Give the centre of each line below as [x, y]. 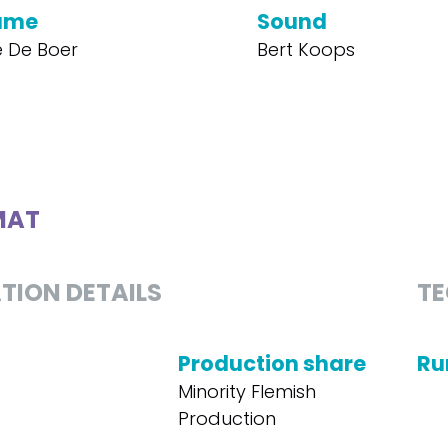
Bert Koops [306, 49]
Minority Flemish [246, 391]
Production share [271, 363]
